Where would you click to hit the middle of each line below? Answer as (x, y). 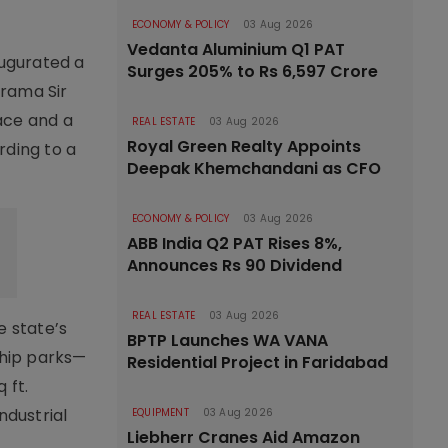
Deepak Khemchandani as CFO (254, 168)
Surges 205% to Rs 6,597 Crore (252, 71)
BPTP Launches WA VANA (227, 340)
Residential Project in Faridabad (257, 362)
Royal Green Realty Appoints (244, 146)
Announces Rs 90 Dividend (234, 265)
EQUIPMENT (160, 412)
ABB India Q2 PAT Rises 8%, (234, 243)
